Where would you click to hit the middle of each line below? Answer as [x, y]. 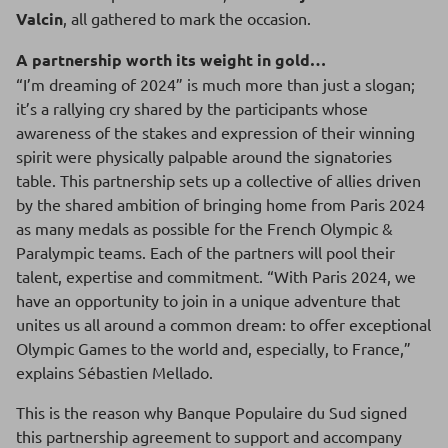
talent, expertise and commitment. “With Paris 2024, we [216, 276]
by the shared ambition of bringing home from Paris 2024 [220, 204]
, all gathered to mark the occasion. [187, 18]
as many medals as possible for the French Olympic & [204, 228]
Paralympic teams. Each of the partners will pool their [205, 252]
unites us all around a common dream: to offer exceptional [223, 324]
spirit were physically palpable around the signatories [204, 156]
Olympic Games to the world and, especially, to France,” [213, 348]
